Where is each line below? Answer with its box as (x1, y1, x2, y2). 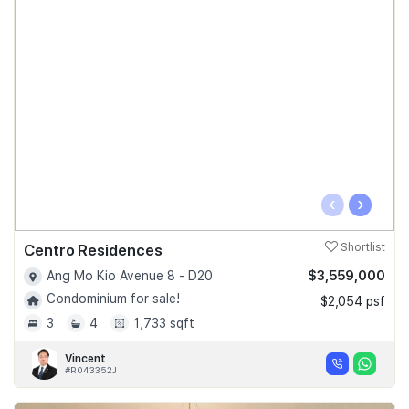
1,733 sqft (133, 315, 194, 330)
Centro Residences (24, 240, 163, 259)
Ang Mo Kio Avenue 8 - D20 (47, 267, 213, 283)
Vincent (65, 351, 106, 365)
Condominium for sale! (47, 291, 180, 307)
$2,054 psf (320, 293, 385, 309)
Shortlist (338, 240, 385, 254)
